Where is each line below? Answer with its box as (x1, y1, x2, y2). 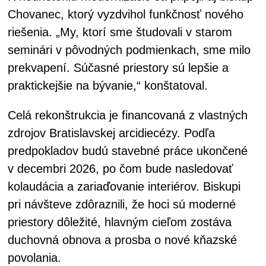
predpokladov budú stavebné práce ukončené (8, 144, 248, 158)
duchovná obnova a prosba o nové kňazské (8, 233, 237, 247)
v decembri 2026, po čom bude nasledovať (8, 162, 233, 176)
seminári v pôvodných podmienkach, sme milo (8, 43, 251, 57)
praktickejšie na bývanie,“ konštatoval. (8, 79, 208, 93)
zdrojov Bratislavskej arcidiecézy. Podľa (8, 126, 215, 140)
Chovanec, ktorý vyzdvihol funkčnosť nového (8, 8, 243, 21)
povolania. (8, 251, 61, 265)
